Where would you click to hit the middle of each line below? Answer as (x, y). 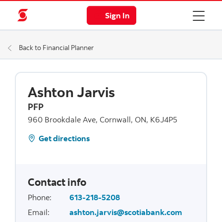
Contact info (57, 182)
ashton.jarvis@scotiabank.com (125, 212)
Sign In (117, 15)
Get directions (64, 138)
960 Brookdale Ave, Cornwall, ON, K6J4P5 (102, 119)
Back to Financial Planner (56, 47)
